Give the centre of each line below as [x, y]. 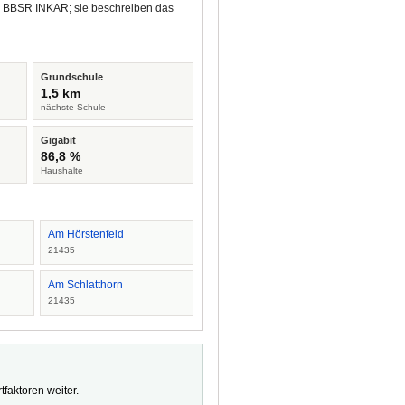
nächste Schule [74, 107]
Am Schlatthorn [85, 285]
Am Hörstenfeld [85, 234]
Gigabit [59, 140]
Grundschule [72, 77]
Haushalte [62, 170]
